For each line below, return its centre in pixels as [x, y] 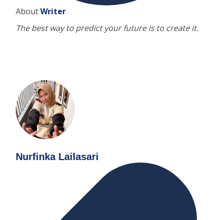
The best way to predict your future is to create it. [107, 28]
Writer [53, 11]
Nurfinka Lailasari [57, 156]
